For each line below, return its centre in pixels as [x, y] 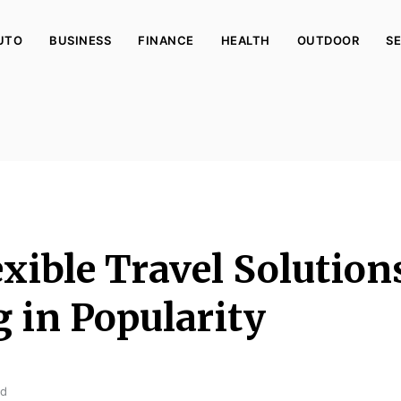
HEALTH [245, 40]
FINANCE [166, 40]
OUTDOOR [328, 40]
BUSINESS [80, 40]
